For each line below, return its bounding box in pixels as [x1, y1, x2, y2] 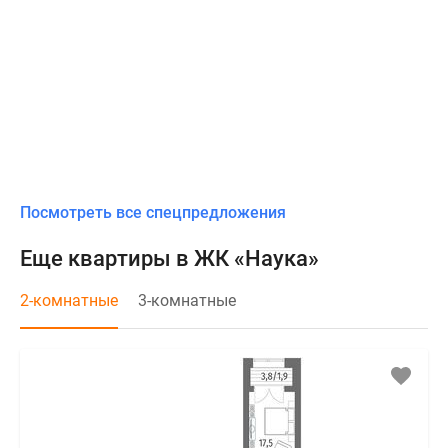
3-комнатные [138, 291, 236, 311]
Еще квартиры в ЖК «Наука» [20, 246, 319, 272]
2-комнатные [20, 291, 118, 311]
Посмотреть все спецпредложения [20, 203, 286, 223]
